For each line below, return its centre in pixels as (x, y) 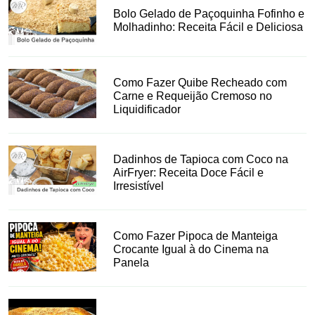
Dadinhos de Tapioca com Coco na (201, 159)
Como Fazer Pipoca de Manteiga (196, 236)
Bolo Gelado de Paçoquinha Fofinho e (209, 14)
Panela (131, 262)
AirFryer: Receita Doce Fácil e (189, 172)
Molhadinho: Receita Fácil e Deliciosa (208, 27)
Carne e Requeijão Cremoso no (193, 96)
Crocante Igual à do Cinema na (191, 249)
